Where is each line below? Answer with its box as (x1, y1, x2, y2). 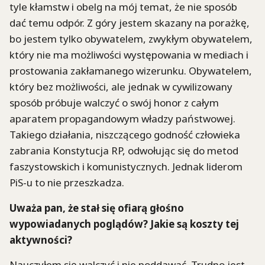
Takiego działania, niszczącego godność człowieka (9, 128, 240, 142)
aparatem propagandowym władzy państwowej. (9, 112, 235, 126)
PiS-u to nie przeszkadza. (9, 176, 124, 190)
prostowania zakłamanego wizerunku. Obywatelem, (9, 64, 252, 78)
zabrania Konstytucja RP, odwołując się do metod (9, 144, 238, 158)
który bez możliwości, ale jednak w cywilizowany (9, 80, 232, 94)
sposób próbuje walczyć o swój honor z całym (9, 96, 219, 110)
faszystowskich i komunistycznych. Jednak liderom (9, 160, 243, 174)
